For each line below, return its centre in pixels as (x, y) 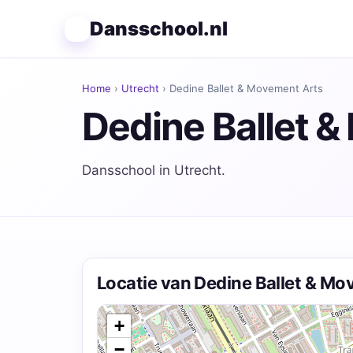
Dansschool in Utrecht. (154, 170)
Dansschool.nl (159, 29)
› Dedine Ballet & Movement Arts (241, 88)
